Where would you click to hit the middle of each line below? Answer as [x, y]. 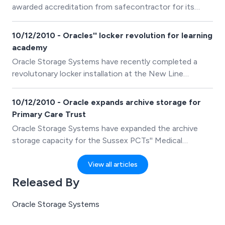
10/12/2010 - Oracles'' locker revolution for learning [112, 35]
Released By [46, 182]
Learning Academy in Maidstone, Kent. [81, 86]
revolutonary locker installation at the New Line [98, 74]
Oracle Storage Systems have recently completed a [105, 62]
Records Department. [51, 152]
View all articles [113, 164]
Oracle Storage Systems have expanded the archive [105, 128]
